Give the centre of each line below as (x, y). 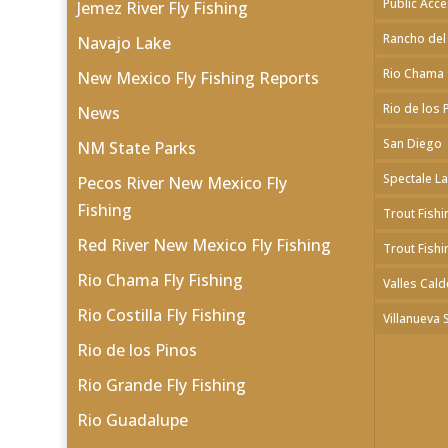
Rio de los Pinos (137, 349)
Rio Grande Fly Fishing (162, 384)
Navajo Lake (124, 42)
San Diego (412, 143)
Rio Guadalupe (133, 419)
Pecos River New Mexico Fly (182, 182)
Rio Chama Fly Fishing (160, 279)
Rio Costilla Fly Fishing (162, 314)
